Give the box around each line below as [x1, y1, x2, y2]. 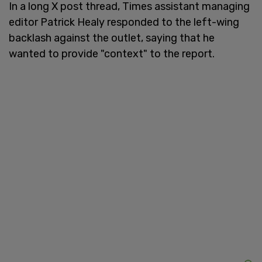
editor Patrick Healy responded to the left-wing [9, 15, 239, 29]
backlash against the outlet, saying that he [9, 31, 215, 44]
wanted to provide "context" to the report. [9, 47, 215, 60]
